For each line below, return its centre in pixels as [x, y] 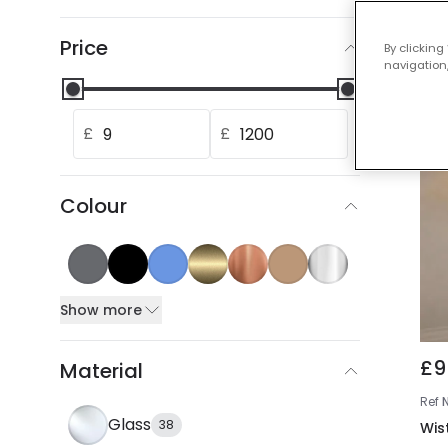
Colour [93, 206]
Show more [101, 310]
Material [101, 371]
